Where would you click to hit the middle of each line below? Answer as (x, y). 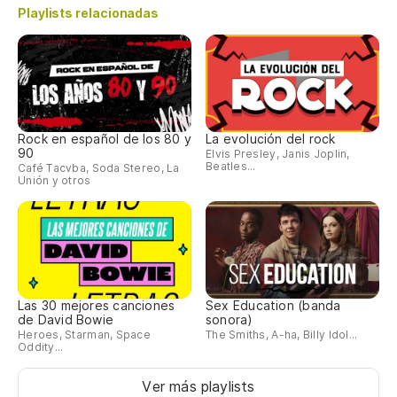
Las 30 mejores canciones (97, 305)
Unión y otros (54, 180)
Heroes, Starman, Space (84, 334)
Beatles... (231, 166)
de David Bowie (66, 319)
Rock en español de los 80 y (105, 138)
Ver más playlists (198, 386)
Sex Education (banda (273, 305)
